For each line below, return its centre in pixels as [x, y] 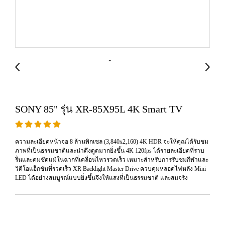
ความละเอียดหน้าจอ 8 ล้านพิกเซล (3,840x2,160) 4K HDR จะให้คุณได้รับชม [112, 142]
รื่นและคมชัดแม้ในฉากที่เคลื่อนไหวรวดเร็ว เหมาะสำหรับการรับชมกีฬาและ [112, 160]
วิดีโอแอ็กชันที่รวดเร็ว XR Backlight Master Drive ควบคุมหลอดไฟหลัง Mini [110, 169]
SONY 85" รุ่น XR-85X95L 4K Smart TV [99, 109]
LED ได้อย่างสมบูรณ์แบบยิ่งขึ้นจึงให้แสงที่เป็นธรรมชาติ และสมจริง [101, 178]
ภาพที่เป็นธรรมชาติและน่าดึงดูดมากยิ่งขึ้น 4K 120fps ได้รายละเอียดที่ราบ [110, 151]
